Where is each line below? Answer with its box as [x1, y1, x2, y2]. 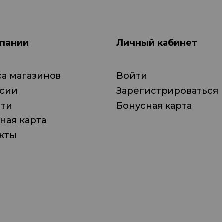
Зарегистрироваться [116, 85, 218, 96]
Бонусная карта [116, 100, 192, 111]
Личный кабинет [116, 37, 197, 48]
